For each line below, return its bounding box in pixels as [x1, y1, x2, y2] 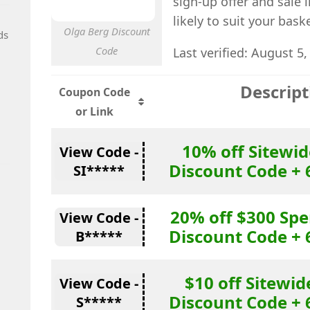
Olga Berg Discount [63, 24, 150, 38]
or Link [75, 104, 113, 119]
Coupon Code [59, 84, 130, 100]
